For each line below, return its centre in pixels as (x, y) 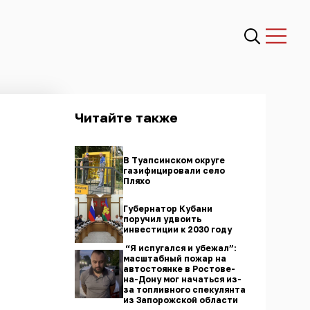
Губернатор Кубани (168, 208)
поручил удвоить (162, 219)
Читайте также (126, 117)
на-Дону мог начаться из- (182, 279)
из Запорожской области (181, 300)
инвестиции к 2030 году (177, 229)
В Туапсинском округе (174, 160)
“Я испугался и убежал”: (180, 248)
